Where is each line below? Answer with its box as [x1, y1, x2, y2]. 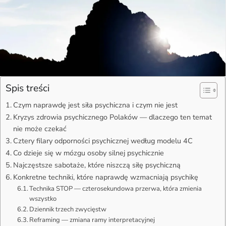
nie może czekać [13, 123, 67, 134]
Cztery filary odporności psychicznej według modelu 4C [13, 135, 193, 146]
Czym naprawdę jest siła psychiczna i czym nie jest [13, 99, 178, 110]
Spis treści [6, 81, 49, 95]
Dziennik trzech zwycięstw [29, 204, 107, 214]
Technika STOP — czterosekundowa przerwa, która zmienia [29, 184, 202, 193]
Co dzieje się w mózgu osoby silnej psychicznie [13, 147, 164, 158]
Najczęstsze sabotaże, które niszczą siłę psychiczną [13, 159, 181, 170]
